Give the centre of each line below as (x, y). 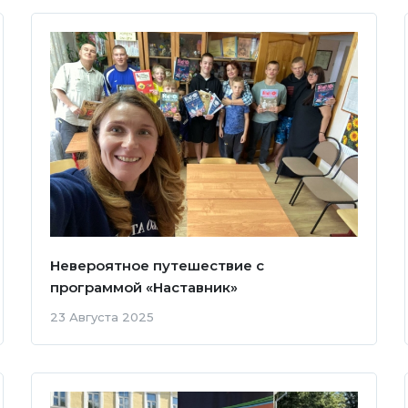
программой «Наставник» (143, 288)
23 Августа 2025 (102, 317)
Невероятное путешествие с (157, 266)
